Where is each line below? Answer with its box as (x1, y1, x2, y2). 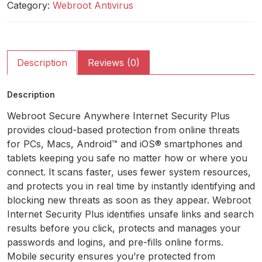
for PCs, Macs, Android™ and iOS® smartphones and (7, 138, 242, 150)
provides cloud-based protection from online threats (7, 124, 240, 136)
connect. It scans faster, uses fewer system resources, (7, 166, 251, 178)
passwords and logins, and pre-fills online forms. (7, 236, 223, 249)
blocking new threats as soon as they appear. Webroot (7, 194, 251, 206)
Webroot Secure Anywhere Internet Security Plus (7, 110, 230, 122)
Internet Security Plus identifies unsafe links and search (7, 208, 254, 220)
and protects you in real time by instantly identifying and (7, 180, 255, 192)
